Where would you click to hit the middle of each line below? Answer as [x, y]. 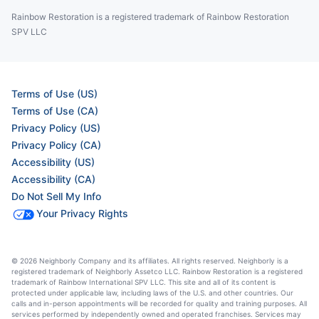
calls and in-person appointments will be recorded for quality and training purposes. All [159, 304]
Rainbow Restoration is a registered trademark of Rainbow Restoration [150, 17]
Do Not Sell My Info [56, 197]
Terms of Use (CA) [55, 111]
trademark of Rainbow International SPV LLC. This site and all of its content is [143, 282]
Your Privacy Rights [82, 214]
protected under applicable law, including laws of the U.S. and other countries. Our [152, 293]
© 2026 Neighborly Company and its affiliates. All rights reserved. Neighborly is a [150, 261]
